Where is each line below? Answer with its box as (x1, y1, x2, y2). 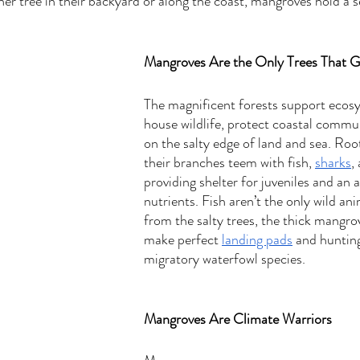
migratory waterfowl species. (144, 248, 312, 269)
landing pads (222, 229, 292, 250)
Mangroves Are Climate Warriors (144, 309, 332, 329)
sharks (315, 152, 351, 173)
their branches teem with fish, (144, 152, 315, 173)
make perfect (144, 229, 222, 250)
